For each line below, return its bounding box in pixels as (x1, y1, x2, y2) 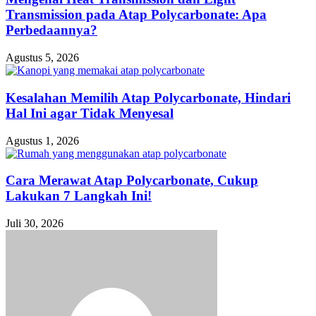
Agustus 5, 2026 (6, 51, 79, 64)
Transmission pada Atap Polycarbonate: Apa (6, 7, 267, 23)
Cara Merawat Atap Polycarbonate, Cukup (6, 173, 258, 188)
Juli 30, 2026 (6, 217, 63, 230)
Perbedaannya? (6, 23, 97, 38)
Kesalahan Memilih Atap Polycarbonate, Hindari (6, 90, 291, 105)
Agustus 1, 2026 (6, 134, 79, 147)
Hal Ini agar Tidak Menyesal (6, 105, 174, 121)
